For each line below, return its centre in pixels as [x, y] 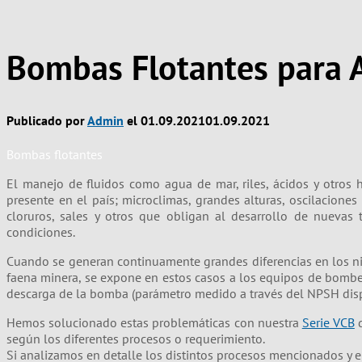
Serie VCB [328, 322]
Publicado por [47, 121]
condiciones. [41, 232]
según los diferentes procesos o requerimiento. [136, 338]
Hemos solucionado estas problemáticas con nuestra [154, 322]
